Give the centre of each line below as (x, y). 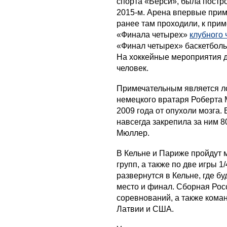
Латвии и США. (145, 209)
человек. (133, 68)
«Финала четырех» (153, 34)
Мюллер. (133, 133)
